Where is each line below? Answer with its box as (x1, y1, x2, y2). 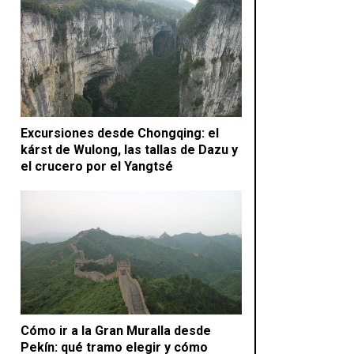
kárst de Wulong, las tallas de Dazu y (21, 141, 238, 157)
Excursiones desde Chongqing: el (21, 125, 219, 141)
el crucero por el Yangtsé (21, 158, 173, 174)
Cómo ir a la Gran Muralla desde (21, 323, 211, 339)
